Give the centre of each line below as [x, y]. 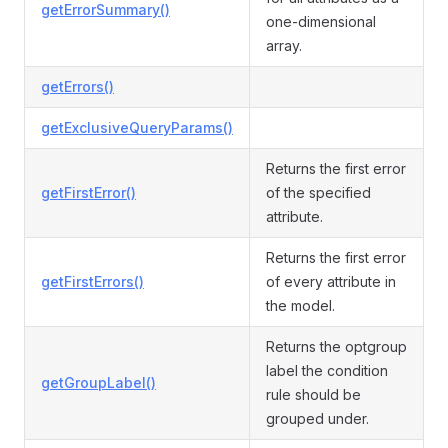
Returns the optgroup [336, 346]
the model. [300, 305]
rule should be [313, 394]
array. [284, 45]
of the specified [318, 192]
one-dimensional [321, 21]
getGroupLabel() [98, 382]
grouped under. [317, 418]
